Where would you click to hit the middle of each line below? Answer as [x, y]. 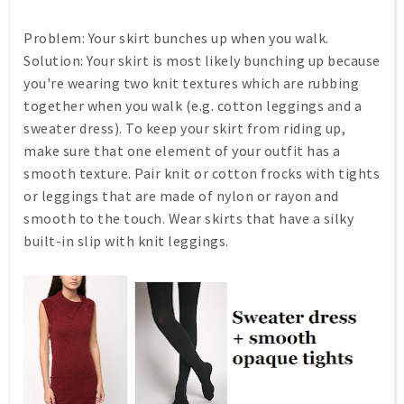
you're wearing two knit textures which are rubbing [191, 83]
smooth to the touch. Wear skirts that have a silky [188, 218]
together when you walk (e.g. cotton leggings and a [193, 106]
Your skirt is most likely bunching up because [232, 60]
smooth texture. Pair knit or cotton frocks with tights [202, 173]
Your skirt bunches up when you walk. [207, 38]
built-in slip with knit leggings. [126, 241]
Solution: [54, 60]
